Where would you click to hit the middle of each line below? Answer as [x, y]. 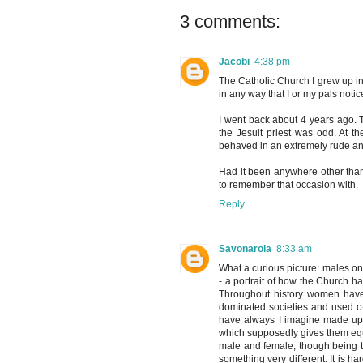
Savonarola [245, 249]
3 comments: [230, 22]
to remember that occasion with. [288, 185]
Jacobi [234, 62]
